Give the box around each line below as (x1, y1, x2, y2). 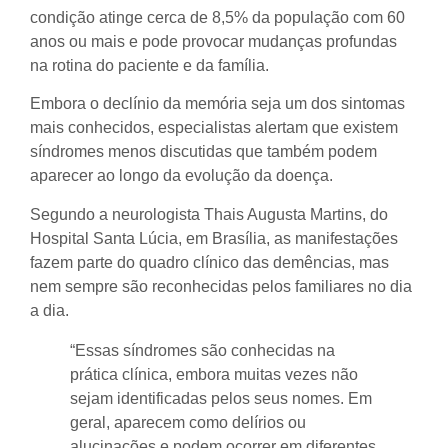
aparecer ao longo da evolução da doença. (30, 167, 333, 185)
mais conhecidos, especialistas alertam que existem (30, 119, 398, 137)
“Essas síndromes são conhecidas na (70, 341, 335, 359)
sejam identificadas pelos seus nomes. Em (70, 389, 372, 407)
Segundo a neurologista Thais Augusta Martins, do (30, 205, 388, 223)
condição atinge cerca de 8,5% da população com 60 (30, 8, 405, 26)
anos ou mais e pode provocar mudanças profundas (30, 32, 397, 50)
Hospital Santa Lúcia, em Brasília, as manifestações (30, 229, 398, 247)
